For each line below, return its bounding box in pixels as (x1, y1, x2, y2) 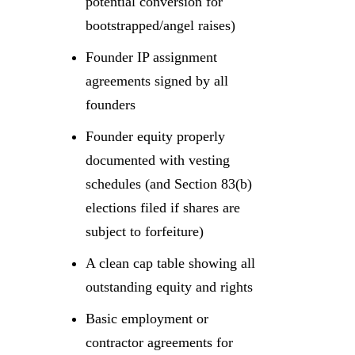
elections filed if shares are (86, 199, 240, 216)
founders (86, 96, 136, 113)
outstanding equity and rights (86, 278, 253, 295)
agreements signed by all (86, 72, 228, 89)
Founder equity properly (86, 128, 225, 144)
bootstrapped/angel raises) (86, 17, 235, 33)
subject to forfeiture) (86, 223, 204, 239)
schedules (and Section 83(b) (86, 175, 252, 192)
